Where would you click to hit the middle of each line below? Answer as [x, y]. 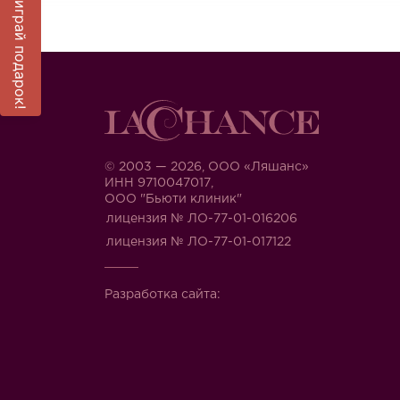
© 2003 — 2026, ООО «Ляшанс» [207, 167]
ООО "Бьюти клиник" [173, 199]
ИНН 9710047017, [159, 183]
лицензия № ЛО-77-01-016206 [202, 219]
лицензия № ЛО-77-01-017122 [199, 242]
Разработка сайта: [162, 295]
